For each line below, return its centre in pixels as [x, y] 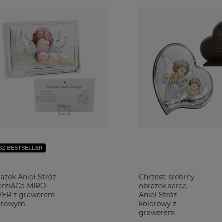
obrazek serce [163, 186]
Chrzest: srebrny [167, 177]
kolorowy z [158, 204]
